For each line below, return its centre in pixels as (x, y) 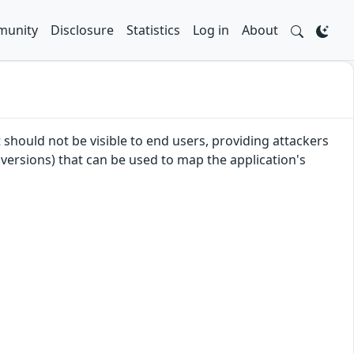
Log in (211, 30)
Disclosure (82, 30)
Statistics (153, 30)
